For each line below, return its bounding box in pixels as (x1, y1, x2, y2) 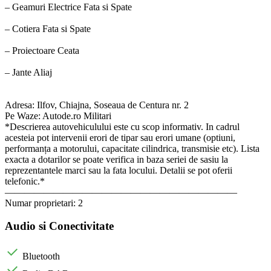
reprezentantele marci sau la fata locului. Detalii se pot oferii (5, 165, 232, 175)
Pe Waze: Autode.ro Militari (5, 110, 111, 121)
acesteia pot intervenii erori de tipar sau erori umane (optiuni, (5, 132, 235, 143)
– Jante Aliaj (5, 67, 52, 77)
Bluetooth (22, 250, 60, 261)
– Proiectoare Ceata (5, 45, 79, 56)
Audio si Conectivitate (5, 220, 114, 233)
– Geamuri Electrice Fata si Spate (5, 1, 132, 12)
